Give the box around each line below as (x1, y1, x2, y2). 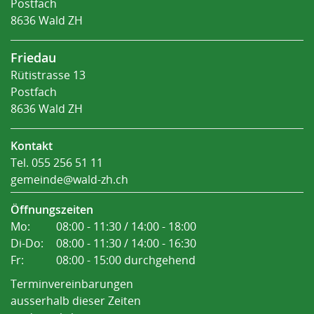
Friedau (11, 49, 56, 66)
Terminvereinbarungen (11, 278, 133, 291)
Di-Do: (11, 237, 43, 250)
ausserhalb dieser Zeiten (11, 294, 141, 308)
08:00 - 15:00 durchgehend (56, 254, 196, 267)
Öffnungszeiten (11, 202, 93, 217)
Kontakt (11, 138, 53, 153)
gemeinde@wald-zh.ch (11, 173, 128, 186)
